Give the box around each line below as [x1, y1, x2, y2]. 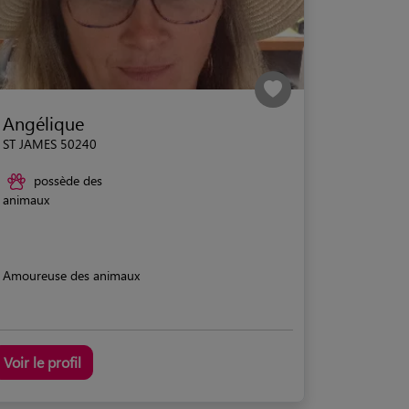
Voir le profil [4, 352, 81, 372]
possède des [34, 171, 102, 189]
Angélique [3, 110, 84, 135]
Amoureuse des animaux [3, 267, 140, 285]
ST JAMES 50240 [3, 134, 97, 152]
